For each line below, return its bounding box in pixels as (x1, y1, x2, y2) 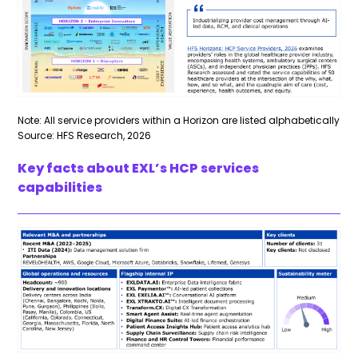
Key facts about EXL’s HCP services (18, 158, 260, 177)
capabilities (18, 177, 103, 197)
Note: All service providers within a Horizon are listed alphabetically (18, 113, 340, 127)
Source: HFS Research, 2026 (18, 128, 152, 142)
